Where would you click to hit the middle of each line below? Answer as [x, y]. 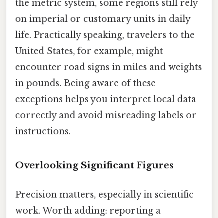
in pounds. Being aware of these [85, 83]
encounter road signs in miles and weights [109, 67]
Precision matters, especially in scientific [104, 194]
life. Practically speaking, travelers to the [105, 35]
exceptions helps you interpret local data [106, 99]
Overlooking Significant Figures [94, 165]
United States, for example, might [89, 51]
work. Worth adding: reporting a [88, 210]
